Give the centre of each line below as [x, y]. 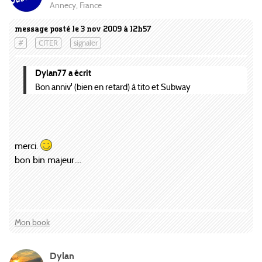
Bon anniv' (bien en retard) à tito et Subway [113, 87]
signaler [85, 43]
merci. [27, 146]
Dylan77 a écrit [63, 73]
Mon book [32, 222]
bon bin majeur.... [48, 160]
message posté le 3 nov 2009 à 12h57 [83, 28]
